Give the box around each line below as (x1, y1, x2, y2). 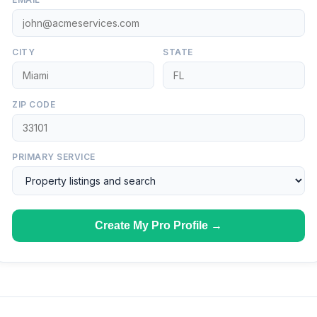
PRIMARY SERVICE (12, 151, 96, 162)
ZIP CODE (12, 99, 55, 110)
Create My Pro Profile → (95, 219, 222, 231)
